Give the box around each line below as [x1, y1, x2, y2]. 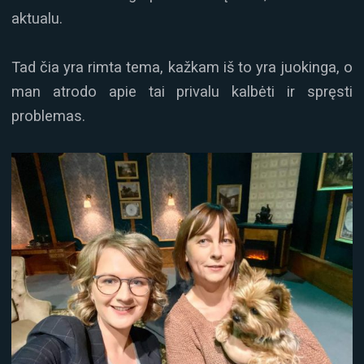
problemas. [11, 107, 85, 125]
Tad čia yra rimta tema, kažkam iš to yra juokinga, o [11, 58, 353, 76]
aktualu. [11, 9, 63, 27]
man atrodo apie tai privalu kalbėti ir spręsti [11, 83, 353, 101]
